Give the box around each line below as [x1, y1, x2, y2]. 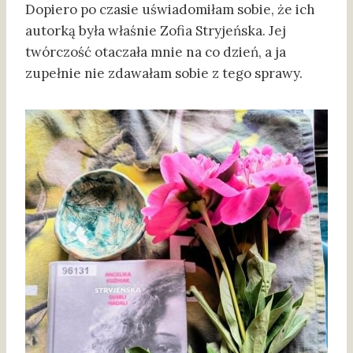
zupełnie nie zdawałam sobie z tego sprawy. [25, 65, 303, 83]
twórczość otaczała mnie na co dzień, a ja [25, 43, 286, 61]
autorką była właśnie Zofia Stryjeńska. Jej [25, 22, 286, 40]
